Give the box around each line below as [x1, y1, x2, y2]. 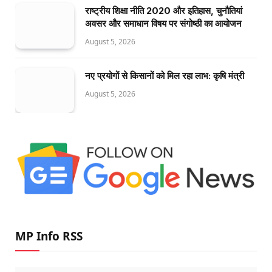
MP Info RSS [15, 228, 83, 244]
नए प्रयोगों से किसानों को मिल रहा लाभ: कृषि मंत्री [85, 69, 244, 81]
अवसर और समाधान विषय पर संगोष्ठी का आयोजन [85, 18, 242, 30]
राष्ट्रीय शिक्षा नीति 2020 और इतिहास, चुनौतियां [85, 5, 242, 17]
